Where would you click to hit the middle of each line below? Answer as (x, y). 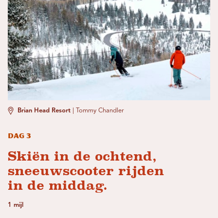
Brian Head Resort (44, 111)
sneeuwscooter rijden (86, 171)
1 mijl (16, 205)
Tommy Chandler (100, 111)
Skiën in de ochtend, (82, 156)
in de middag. (58, 185)
